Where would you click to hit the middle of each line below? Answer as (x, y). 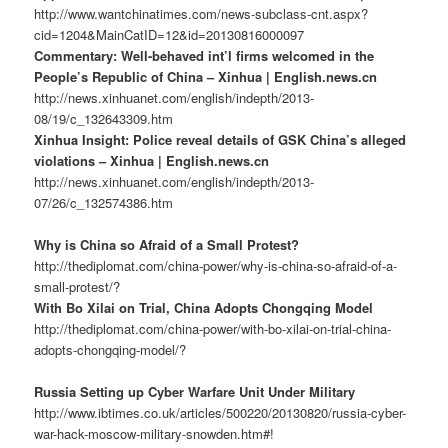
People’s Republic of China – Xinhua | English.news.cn (206, 76)
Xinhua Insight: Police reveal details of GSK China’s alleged (220, 139)
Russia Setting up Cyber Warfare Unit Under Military (195, 392)
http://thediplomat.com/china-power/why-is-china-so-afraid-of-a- (216, 265)
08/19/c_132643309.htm (104, 118)
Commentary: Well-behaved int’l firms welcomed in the (204, 55)
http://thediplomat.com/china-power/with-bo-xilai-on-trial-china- (213, 328)
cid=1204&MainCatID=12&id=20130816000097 (169, 34)
